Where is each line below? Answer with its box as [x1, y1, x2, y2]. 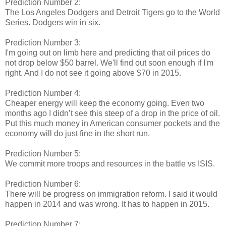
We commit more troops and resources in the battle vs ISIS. [5, 159, 215, 168]
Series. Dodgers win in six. [5, 18, 100, 27]
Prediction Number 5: [5, 149, 81, 158]
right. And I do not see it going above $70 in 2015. [5, 68, 181, 77]
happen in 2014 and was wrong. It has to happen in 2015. [5, 199, 209, 208]
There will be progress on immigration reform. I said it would [5, 189, 217, 198]
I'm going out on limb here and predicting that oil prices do [5, 48, 210, 57]
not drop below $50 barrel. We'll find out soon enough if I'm [5, 58, 213, 67]
